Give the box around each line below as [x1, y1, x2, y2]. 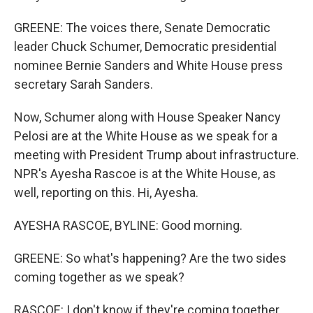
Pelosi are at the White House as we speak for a [14, 129, 277, 143]
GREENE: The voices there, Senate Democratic [14, 20, 270, 35]
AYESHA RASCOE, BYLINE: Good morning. [14, 218, 242, 233]
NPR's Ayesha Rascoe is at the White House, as [14, 166, 276, 181]
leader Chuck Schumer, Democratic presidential [14, 39, 277, 54]
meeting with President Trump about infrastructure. [14, 147, 299, 162]
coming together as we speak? [14, 270, 184, 284]
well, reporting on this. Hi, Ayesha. [14, 185, 198, 200]
